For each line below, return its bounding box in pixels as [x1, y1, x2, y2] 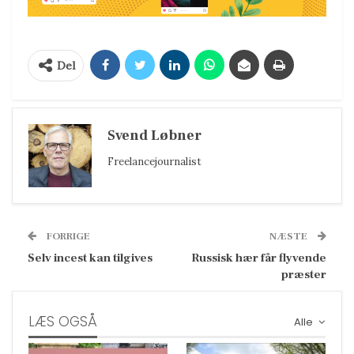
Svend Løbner [107, 126, 201, 145]
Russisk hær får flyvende [191, 250, 326, 265]
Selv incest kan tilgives [28, 250, 153, 265]
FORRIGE [44, 229, 90, 243]
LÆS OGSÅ [28, 311, 97, 331]
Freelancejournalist [107, 154, 201, 168]
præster [281, 266, 326, 282]
